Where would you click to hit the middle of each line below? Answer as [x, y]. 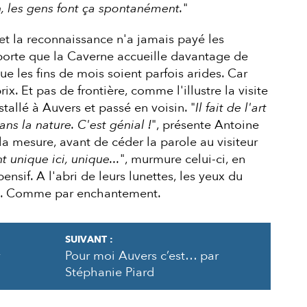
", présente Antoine [205, 125]
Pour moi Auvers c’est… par [142, 256]
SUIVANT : [89, 239]
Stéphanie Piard [109, 272]
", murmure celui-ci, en [182, 159]
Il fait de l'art [231, 108]
